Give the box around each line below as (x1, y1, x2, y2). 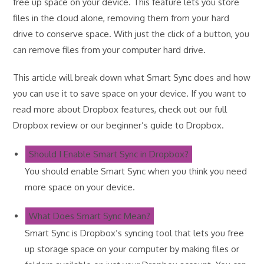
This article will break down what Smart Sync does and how (13, 71, 251, 83)
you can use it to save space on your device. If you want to (13, 87, 247, 99)
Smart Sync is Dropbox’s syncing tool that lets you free (25, 227, 245, 239)
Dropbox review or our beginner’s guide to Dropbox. (13, 119, 227, 131)
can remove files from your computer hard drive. (13, 44, 209, 55)
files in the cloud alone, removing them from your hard (13, 12, 230, 24)
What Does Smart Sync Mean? (29, 210, 151, 222)
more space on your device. (25, 181, 136, 193)
